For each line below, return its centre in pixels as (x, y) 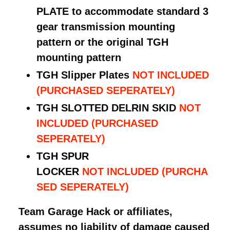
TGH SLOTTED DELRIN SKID (108, 108)
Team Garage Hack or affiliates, (95, 211)
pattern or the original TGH (102, 42)
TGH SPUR (63, 156)
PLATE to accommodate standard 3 (122, 12)
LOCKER (58, 172)
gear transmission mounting (106, 27)
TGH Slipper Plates (83, 75)
